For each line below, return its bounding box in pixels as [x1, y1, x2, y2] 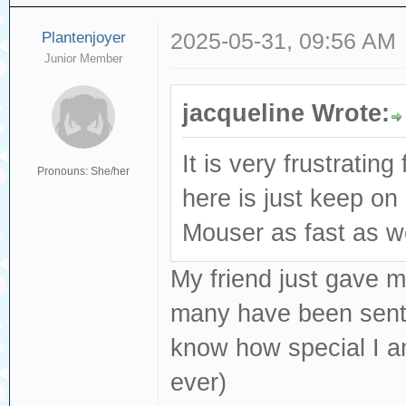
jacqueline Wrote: [182, 99, 391, 127]
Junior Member [44, 51, 123, 65]
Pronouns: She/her [37, 164, 130, 178]
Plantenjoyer [41, 28, 126, 46]
